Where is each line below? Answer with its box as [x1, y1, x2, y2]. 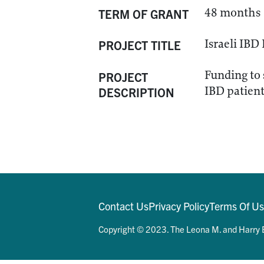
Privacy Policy [148, 199, 209, 213]
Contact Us [98, 199, 148, 213]
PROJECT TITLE [98, 38, 181, 52]
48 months [204, 5, 260, 20]
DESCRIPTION [98, 84, 174, 100]
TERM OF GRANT [98, 6, 189, 21]
